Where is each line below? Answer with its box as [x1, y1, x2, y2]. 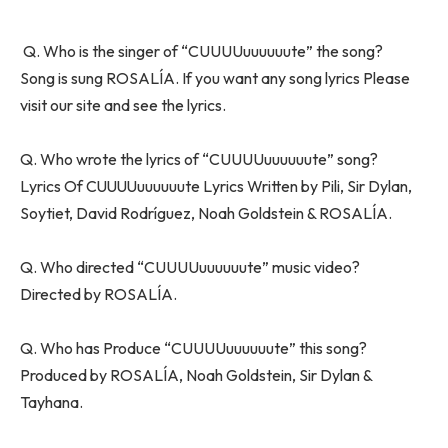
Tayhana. [20, 391, 83, 412]
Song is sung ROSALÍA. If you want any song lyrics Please [20, 67, 410, 88]
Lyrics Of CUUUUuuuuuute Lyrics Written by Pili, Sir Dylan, [20, 175, 412, 196]
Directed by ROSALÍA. [20, 283, 177, 304]
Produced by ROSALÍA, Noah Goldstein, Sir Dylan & [20, 364, 372, 385]
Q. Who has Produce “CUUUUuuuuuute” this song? [20, 337, 367, 358]
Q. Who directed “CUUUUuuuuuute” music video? [20, 256, 360, 277]
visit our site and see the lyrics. [20, 94, 226, 115]
